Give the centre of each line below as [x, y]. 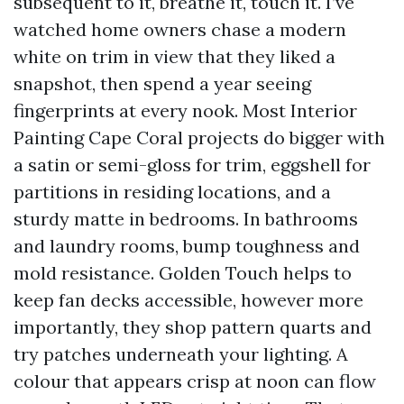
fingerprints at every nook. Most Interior [185, 110]
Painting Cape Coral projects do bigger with [199, 138]
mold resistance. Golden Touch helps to [183, 273]
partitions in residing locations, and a [172, 192]
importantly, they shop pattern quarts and [193, 327]
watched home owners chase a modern [180, 29]
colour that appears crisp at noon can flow [195, 381]
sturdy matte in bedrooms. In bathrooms [186, 219]
